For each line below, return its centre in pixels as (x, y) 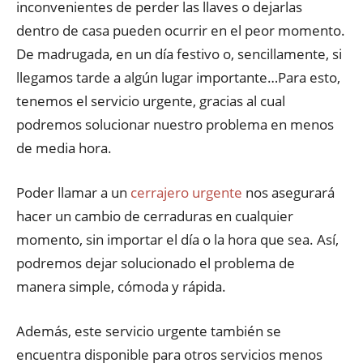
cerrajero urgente (186, 192)
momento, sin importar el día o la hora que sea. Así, (177, 239)
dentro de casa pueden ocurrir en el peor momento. (181, 30)
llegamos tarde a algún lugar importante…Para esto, (178, 77)
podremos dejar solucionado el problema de (156, 263)
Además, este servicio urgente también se (149, 331)
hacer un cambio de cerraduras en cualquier (155, 216)
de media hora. (64, 148)
